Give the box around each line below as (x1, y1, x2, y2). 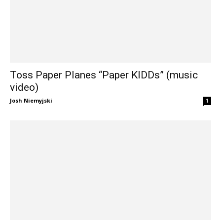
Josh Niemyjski (10, 97, 52, 105)
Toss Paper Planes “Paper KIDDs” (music (10, 69, 198, 81)
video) (10, 81, 38, 94)
